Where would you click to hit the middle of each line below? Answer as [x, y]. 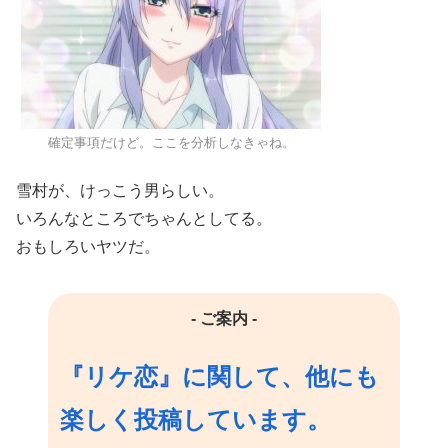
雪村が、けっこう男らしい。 [120, 190]
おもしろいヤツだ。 [88, 246]
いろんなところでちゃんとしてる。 [144, 218]
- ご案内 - [224, 318]
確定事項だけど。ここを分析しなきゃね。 [171, 143]
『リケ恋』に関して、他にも [219, 377]
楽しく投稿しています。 [195, 420]
